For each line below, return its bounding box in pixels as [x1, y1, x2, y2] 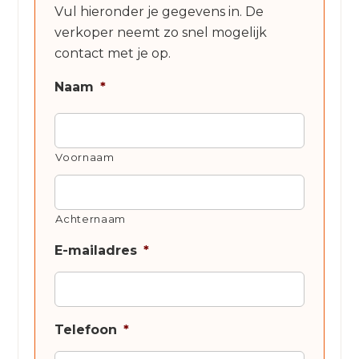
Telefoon [54, 321, 118, 337]
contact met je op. [54, 45, 171, 61]
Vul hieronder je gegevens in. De [54, 3, 264, 19]
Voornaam [55, 150, 115, 163]
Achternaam [55, 212, 127, 225]
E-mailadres [54, 242, 138, 258]
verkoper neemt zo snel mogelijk [54, 24, 268, 40]
